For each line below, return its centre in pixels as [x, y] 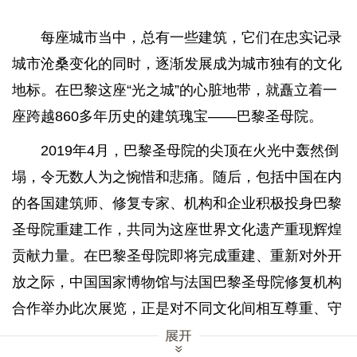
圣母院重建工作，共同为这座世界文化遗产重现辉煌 [177, 229]
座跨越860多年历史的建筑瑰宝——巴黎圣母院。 [167, 116]
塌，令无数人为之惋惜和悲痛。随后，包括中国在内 [177, 177]
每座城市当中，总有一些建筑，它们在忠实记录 [191, 37]
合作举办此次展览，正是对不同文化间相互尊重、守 [177, 308]
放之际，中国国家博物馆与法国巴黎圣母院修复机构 [177, 282]
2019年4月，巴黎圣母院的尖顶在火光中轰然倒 [190, 150]
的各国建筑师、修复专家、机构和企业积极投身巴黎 [177, 203]
